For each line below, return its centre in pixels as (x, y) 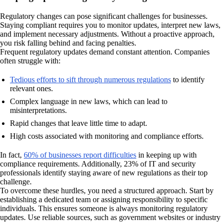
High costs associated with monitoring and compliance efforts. (107, 136)
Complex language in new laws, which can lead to (89, 102)
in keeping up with (166, 155)
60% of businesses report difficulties (80, 155)
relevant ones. (31, 89)
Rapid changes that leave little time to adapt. (79, 123)
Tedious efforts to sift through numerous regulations (90, 80)
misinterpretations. (38, 111)
